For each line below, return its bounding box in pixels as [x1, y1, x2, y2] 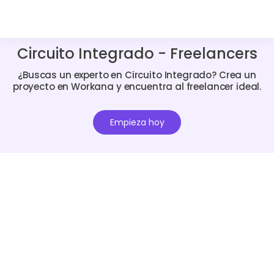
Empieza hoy [109, 116, 165, 128]
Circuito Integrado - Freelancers [17, 43, 257, 64]
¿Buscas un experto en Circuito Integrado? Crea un [18, 68, 256, 81]
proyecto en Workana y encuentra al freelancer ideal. [12, 80, 262, 93]
